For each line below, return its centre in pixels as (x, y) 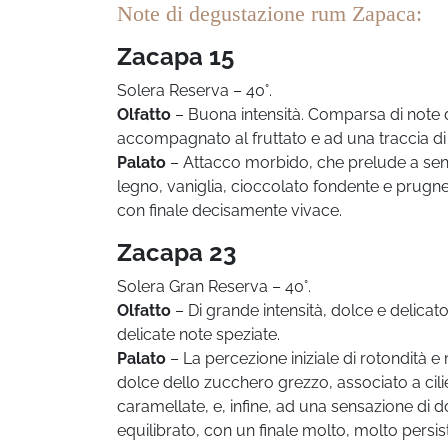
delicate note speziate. (198, 334)
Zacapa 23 (176, 252)
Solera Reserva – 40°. (194, 90)
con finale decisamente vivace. (229, 210)
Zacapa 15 (175, 56)
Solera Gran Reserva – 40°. (214, 286)
